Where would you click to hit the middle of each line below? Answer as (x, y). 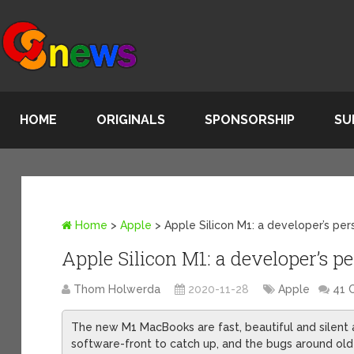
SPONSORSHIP (250, 120)
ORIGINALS (131, 120)
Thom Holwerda (117, 289)
